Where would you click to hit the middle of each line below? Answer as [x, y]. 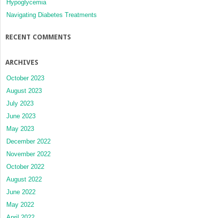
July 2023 [20, 103]
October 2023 [25, 78]
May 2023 [20, 128]
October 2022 [25, 166]
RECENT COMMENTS [38, 37]
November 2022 [28, 154]
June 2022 [21, 192]
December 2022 [28, 141]
